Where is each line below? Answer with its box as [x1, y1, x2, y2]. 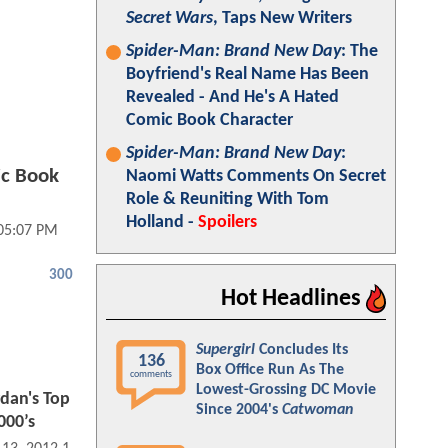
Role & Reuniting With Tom [126, 190, 329, 209]
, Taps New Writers [213, 9, 352, 28]
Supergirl [196, 342, 255, 358]
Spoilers [198, 213, 257, 232]
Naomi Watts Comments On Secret [126, 167, 386, 186]
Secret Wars [126, 9, 213, 28]
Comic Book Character [126, 111, 293, 130]
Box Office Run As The [196, 362, 344, 378]
